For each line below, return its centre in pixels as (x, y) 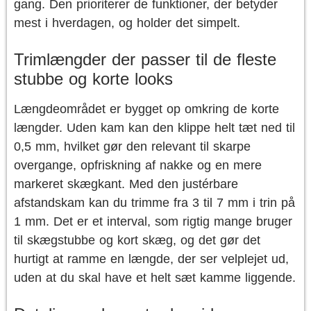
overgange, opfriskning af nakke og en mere (138, 165)
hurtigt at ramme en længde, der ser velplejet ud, (151, 259)
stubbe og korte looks (93, 79)
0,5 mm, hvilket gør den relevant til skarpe (132, 146)
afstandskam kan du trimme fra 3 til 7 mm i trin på (154, 203)
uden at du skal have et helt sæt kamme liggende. (155, 278)
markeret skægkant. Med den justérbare (126, 184)
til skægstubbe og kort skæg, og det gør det (137, 240)
